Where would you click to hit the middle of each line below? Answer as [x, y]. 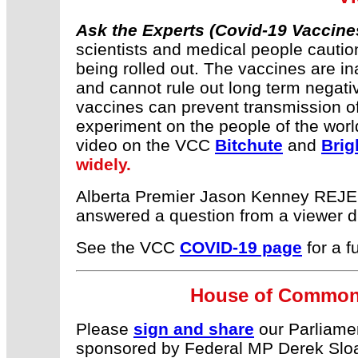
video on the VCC [145, 145]
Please [105, 329]
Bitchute [249, 145]
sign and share [194, 329]
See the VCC [128, 248]
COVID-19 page [241, 248]
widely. [103, 165]
